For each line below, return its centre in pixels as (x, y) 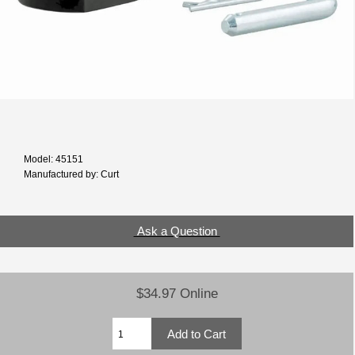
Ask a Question (177, 231)
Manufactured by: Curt (71, 174)
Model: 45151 (53, 158)
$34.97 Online (177, 294)
